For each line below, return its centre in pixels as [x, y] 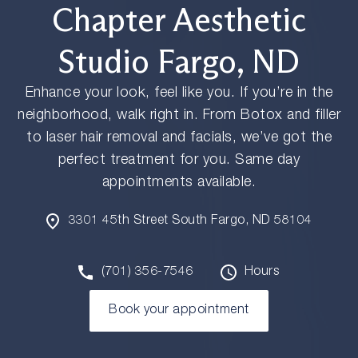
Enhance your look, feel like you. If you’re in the [179, 93]
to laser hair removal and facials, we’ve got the [179, 138]
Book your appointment [179, 310]
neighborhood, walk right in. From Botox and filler [179, 115]
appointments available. [179, 183]
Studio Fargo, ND [179, 61]
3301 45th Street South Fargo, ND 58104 [190, 221]
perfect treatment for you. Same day [179, 160]
